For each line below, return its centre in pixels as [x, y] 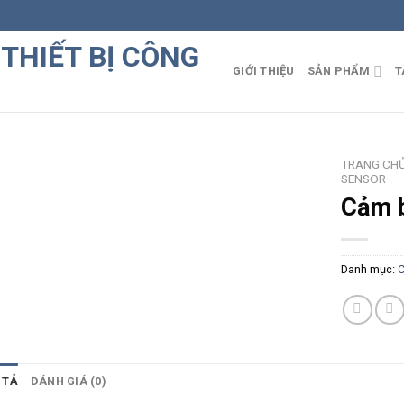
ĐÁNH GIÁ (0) [68, 381]
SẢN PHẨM [339, 71]
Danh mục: [370, 269]
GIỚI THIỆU [264, 71]
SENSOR [364, 179]
